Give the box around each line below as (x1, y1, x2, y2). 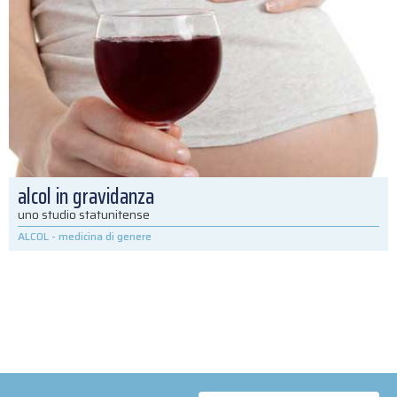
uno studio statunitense (18, 204, 150, 224)
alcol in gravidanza (18, 179, 154, 214)
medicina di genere (58, 227, 152, 245)
